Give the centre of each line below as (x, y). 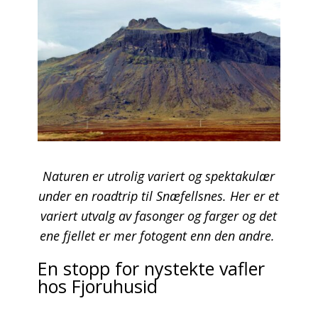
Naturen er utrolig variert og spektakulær (159, 176)
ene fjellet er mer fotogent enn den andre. (159, 235)
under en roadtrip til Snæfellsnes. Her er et (159, 196)
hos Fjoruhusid (97, 286)
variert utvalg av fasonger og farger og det (159, 215)
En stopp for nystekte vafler (151, 268)
